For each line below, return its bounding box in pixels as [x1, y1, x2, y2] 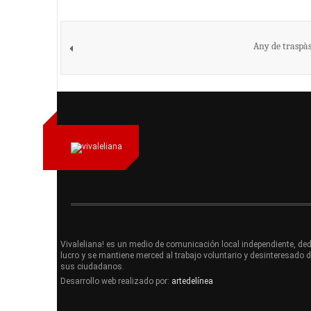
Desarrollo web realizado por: [60, 276, 171, 286]
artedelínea [171, 276, 213, 286]
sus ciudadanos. [60, 261, 124, 271]
